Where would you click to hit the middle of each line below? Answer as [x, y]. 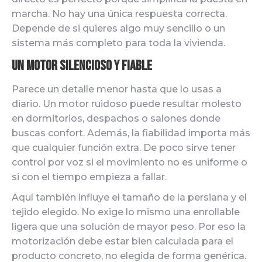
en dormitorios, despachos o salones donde [116, 118]
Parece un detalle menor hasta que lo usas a [117, 89]
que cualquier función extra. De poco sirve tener [124, 148]
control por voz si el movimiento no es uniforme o [130, 162]
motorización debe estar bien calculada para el [123, 241]
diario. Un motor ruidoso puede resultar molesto [127, 104]
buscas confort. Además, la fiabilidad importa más [131, 133]
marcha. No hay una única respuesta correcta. [119, 14]
